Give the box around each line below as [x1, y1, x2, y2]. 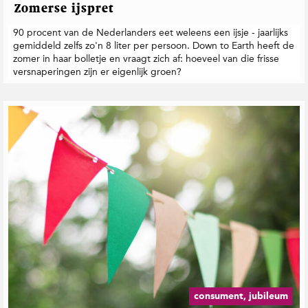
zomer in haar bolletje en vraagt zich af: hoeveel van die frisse [13, 53, 279, 65]
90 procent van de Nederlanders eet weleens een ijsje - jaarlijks [13, 27, 288, 39]
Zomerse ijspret [14, 3, 114, 16]
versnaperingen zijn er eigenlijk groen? [13, 66, 181, 78]
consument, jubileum [194, 291, 288, 301]
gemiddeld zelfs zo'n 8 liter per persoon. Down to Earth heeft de [13, 40, 294, 52]
